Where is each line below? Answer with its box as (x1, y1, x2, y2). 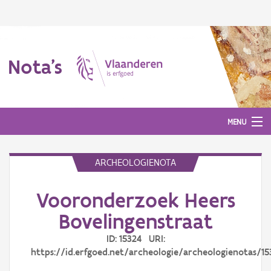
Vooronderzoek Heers (36, 188, 235, 213)
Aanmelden (9, 195, 50, 205)
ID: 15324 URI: (106, 233, 165, 244)
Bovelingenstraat (58, 209, 213, 234)
